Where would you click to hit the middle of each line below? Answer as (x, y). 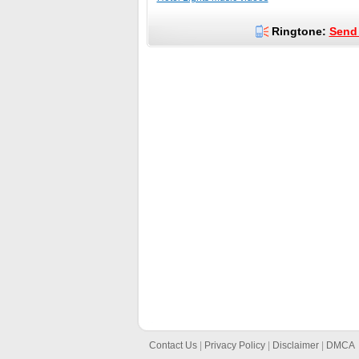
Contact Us (173, 345)
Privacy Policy (234, 345)
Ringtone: (298, 31)
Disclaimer (295, 345)
